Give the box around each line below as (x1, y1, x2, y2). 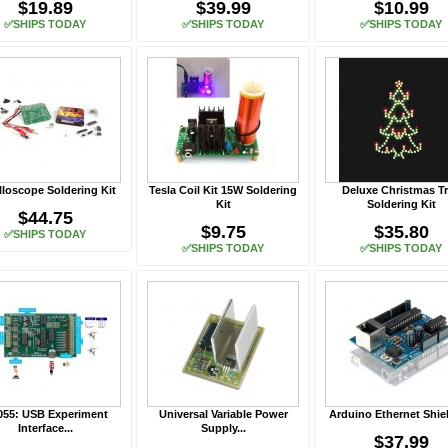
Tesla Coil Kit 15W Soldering (149, 184, 297, 196)
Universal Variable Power (158, 408, 288, 420)
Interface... (17, 422, 73, 434)
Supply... (200, 422, 246, 434)
